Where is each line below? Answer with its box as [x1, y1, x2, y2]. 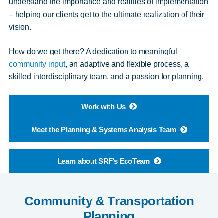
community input [8, 60, 65, 68]
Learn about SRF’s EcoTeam [57, 157, 150, 165]
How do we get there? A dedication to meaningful [8, 47, 177, 55]
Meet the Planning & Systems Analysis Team [31, 126, 176, 134]
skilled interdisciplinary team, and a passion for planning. [8, 73, 204, 81]
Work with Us [81, 102, 126, 110]
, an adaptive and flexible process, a [65, 60, 189, 68]
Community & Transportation [24, 193, 194, 208]
